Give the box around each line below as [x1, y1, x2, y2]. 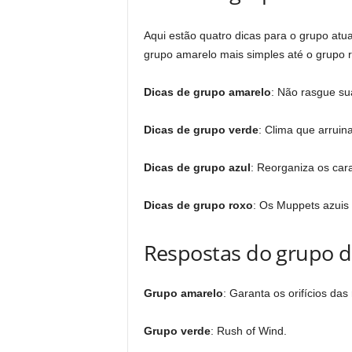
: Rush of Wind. [210, 324, 287, 337]
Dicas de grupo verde [143, 123, 258, 136]
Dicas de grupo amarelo [143, 86, 271, 98]
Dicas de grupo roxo [143, 199, 253, 211]
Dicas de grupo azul [143, 161, 251, 174]
